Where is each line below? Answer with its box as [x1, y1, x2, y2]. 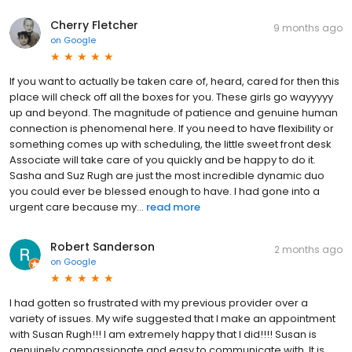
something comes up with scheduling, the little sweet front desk [9, 136, 332, 152]
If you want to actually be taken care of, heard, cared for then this [9, 73, 339, 89]
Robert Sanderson [50, 238, 155, 255]
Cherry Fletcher [50, 16, 138, 33]
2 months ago [274, 242, 343, 256]
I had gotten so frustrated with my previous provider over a [9, 295, 308, 310]
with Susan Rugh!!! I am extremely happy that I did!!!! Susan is [9, 326, 317, 342]
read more [146, 199, 200, 214]
